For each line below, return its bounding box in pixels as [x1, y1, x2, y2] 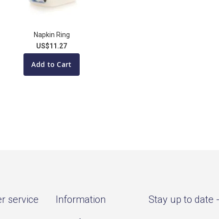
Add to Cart [31, 59, 72, 69]
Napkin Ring [33, 30, 70, 39]
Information [56, 194, 106, 205]
